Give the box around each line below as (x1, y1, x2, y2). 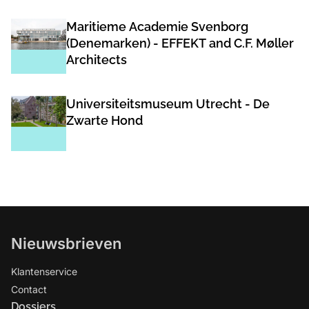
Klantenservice (11, 266, 77, 278)
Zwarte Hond (66, 113, 143, 128)
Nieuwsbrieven (11, 235, 121, 253)
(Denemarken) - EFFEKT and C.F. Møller (66, 36, 294, 51)
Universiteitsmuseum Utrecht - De (66, 97, 270, 112)
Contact (11, 283, 47, 296)
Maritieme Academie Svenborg (66, 19, 248, 34)
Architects (66, 52, 127, 68)
